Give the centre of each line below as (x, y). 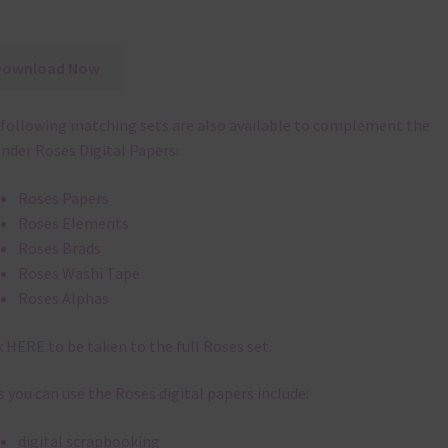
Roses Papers (63, 198)
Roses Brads (59, 248)
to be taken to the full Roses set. (158, 345)
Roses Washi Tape (78, 273)
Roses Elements (73, 223)
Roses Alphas (63, 298)
